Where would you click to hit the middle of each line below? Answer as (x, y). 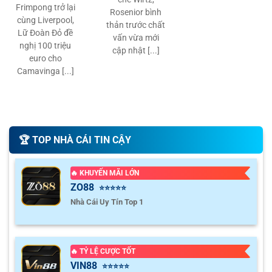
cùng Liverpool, (45, 20)
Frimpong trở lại (45, 7)
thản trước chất (136, 25)
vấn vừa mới (136, 37)
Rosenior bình (136, 12)
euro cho (45, 58)
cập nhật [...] (136, 50)
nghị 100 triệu (46, 45)
